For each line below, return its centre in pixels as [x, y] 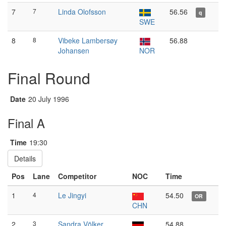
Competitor [77, 176]
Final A [26, 123]
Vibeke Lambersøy [88, 40]
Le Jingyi [72, 195]
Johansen [74, 50]
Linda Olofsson [82, 12]
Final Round [49, 78]
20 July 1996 [49, 99]
